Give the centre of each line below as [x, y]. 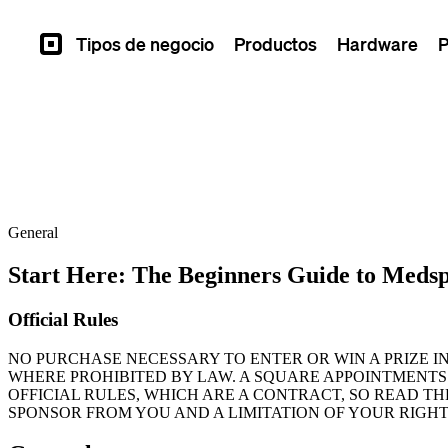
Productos [275, 43]
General [33, 232]
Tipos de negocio [145, 43]
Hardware [377, 43]
